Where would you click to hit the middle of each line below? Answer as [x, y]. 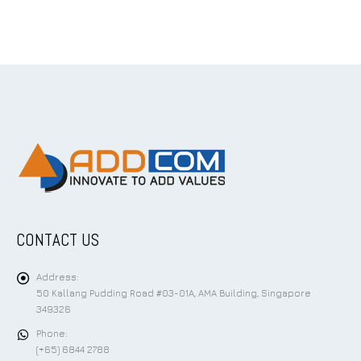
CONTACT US [58, 240]
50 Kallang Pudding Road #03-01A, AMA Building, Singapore [174, 294]
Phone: [52, 334]
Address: [58, 278]
